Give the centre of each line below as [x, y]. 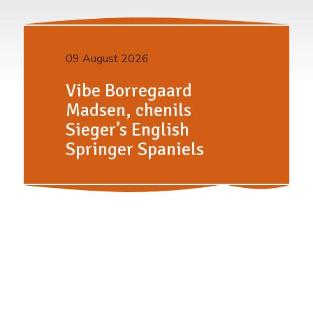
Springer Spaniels [134, 150]
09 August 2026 [107, 59]
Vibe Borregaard [129, 91]
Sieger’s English [127, 130]
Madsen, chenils [128, 111]
